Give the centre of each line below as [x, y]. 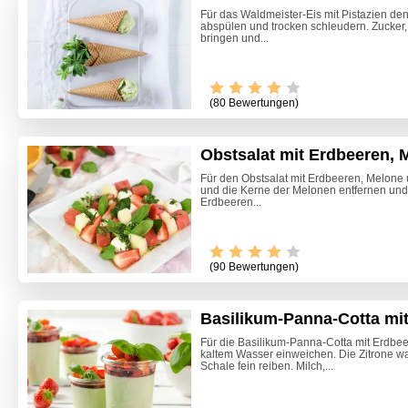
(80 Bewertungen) [254, 103]
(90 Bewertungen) [254, 267]
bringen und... [235, 39]
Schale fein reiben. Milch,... [267, 367]
